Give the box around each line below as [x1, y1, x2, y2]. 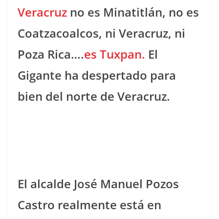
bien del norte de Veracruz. [18, 88, 170, 104]
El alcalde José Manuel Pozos [18, 175, 179, 192]
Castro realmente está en [18, 196, 161, 213]
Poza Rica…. [18, 45, 84, 62]
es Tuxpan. [84, 45, 145, 62]
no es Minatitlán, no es [67, 3, 199, 20]
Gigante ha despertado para [18, 66, 176, 83]
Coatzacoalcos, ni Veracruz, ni [18, 24, 185, 41]
